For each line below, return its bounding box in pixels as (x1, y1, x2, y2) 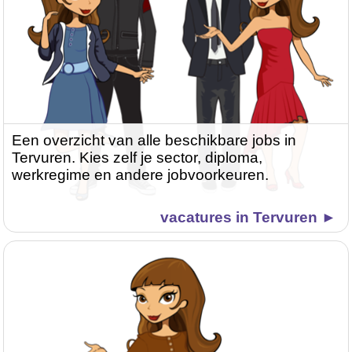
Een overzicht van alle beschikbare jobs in (12, 132, 297, 149)
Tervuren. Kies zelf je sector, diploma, (12, 149, 263, 167)
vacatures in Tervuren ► (159, 209, 336, 226)
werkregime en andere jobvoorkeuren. (12, 167, 269, 184)
